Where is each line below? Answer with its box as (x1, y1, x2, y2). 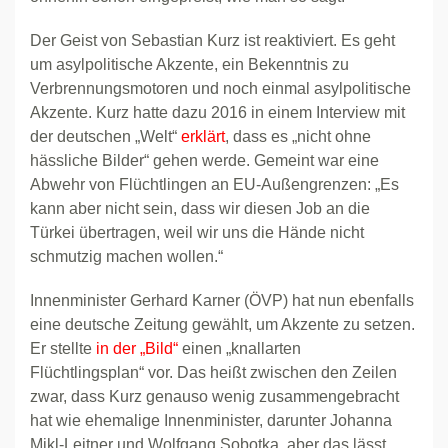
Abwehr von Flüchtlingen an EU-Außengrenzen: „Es (30, 176, 399, 193)
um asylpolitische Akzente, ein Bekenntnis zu (30, 56, 349, 73)
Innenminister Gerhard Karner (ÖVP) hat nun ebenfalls (30, 292, 414, 309)
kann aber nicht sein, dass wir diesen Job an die (30, 200, 370, 217)
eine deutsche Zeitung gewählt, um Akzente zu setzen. (30, 316, 415, 333)
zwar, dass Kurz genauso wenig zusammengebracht (30, 388, 399, 405)
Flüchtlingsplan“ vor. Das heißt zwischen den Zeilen (30, 364, 397, 381)
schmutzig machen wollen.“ (30, 248, 223, 265)
